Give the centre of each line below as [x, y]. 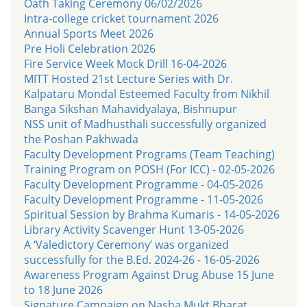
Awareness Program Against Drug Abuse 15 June [149, 274]
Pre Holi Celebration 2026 [90, 48]
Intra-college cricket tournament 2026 [121, 18]
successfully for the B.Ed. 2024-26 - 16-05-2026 [142, 259]
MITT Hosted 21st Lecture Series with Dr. [128, 78]
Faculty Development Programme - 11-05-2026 [144, 199]
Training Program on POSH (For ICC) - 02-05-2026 [149, 169]
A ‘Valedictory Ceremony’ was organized [126, 244]
